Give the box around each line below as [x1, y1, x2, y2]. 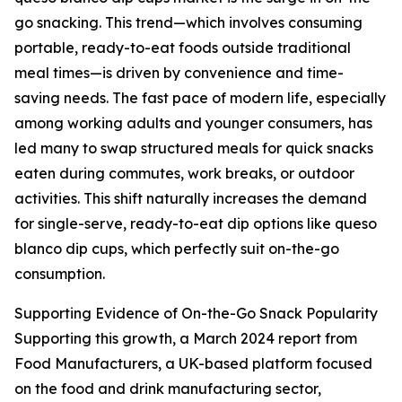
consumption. [14, 265, 105, 284]
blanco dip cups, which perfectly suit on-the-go [14, 240, 339, 258]
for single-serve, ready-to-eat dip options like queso [14, 214, 377, 233]
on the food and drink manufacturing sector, [14, 380, 321, 398]
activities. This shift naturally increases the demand [14, 189, 367, 208]
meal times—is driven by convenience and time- [14, 64, 344, 83]
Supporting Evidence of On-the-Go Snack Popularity [14, 304, 378, 323]
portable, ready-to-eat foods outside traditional [14, 39, 351, 57]
